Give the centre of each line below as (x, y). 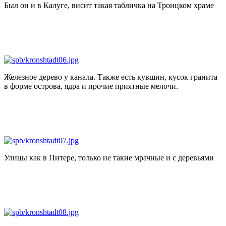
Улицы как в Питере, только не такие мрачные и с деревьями (109, 157)
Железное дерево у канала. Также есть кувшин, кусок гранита (111, 77)
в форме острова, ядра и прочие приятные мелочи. (91, 86)
